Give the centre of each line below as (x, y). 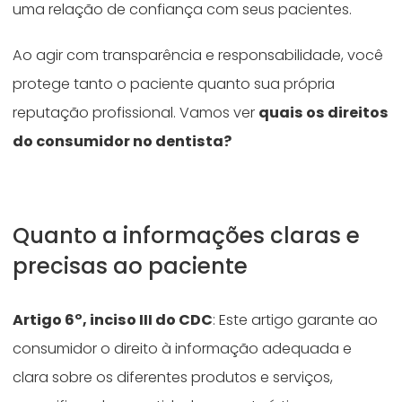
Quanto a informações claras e (187, 236)
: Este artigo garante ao (296, 320)
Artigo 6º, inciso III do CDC (113, 320)
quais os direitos (324, 113)
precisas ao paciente (133, 267)
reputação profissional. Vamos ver (136, 113)
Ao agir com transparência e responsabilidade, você (198, 56)
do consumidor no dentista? (122, 142)
